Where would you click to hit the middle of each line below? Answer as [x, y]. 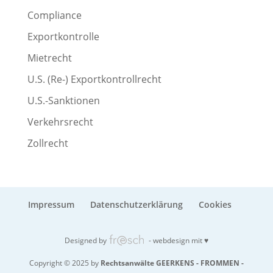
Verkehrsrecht [60, 122]
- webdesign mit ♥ [177, 240]
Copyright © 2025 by [65, 263]
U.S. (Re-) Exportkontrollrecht [94, 79]
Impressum [51, 204]
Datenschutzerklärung [136, 204]
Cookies [215, 204]
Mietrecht [49, 58]
